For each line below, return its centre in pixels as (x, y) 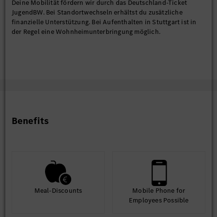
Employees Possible (159, 200)
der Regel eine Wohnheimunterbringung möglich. (86, 32)
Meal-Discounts (58, 191)
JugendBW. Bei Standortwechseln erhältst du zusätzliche (97, 12)
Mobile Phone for (159, 191)
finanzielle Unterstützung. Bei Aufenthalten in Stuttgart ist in (104, 22)
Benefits (30, 121)
